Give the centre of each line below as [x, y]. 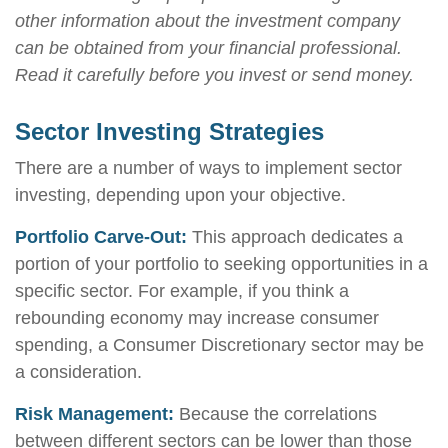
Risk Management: [94, 414]
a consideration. [78, 372]
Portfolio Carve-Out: [101, 237]
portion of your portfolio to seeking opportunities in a [221, 264]
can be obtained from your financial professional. [208, 48]
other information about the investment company [207, 21]
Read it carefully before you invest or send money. [214, 75]
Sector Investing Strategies [169, 131]
